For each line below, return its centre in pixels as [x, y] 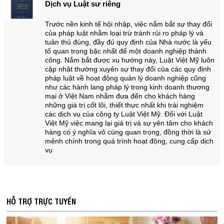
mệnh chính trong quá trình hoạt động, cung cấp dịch [129, 141]
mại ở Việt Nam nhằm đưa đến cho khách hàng [120, 96]
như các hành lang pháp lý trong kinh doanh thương [127, 87]
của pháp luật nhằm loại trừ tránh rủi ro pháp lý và [124, 33]
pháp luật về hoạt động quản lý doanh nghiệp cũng [125, 78]
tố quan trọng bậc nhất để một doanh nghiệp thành [125, 51]
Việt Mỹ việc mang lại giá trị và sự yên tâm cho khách [129, 123]
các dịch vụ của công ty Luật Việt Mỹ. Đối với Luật [123, 114]
